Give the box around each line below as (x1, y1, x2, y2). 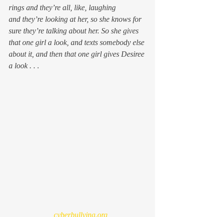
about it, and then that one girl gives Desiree (9, 50, 146, 59)
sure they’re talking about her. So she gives (9, 27, 140, 35)
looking (45, 15, 68, 24)
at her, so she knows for (68, 15, 143, 24)
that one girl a (9, 38, 54, 47)
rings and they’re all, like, (9, 3, 89, 12)
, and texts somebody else (67, 38, 146, 47)
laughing (89, 3, 116, 12)
